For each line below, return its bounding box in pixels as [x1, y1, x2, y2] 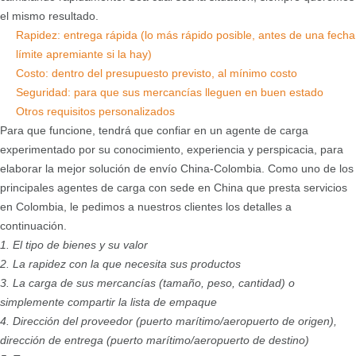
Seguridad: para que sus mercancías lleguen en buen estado [16, 85, 323, 99]
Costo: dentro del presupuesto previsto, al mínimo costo [16, 66, 297, 79]
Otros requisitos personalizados [16, 104, 175, 118]
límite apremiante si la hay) [16, 47, 152, 60]
